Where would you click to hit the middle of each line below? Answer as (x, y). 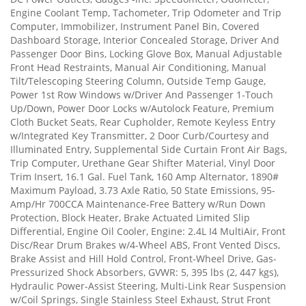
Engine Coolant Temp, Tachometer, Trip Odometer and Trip (146, 12)
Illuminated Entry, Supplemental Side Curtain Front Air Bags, (149, 149)
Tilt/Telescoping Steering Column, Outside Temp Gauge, (138, 81)
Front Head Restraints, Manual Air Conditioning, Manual (138, 67)
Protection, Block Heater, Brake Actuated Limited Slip (130, 217)
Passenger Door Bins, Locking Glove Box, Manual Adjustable (146, 53)
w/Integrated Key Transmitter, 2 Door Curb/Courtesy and (140, 135)
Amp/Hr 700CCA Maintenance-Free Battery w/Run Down (138, 204)
